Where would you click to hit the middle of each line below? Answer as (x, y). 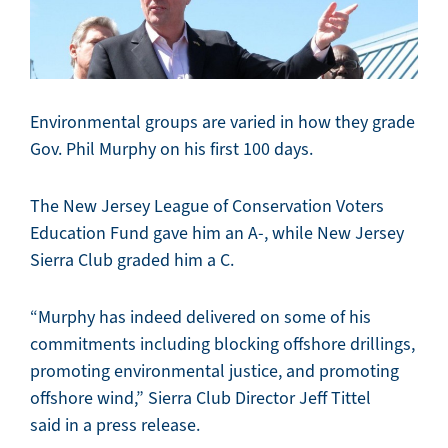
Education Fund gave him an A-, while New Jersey (217, 233)
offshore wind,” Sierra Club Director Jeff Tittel (200, 398)
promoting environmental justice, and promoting (214, 371)
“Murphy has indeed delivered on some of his (200, 317)
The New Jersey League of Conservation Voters (207, 206)
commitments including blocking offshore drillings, (222, 344)
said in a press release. (115, 425)
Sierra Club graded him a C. (132, 260)
